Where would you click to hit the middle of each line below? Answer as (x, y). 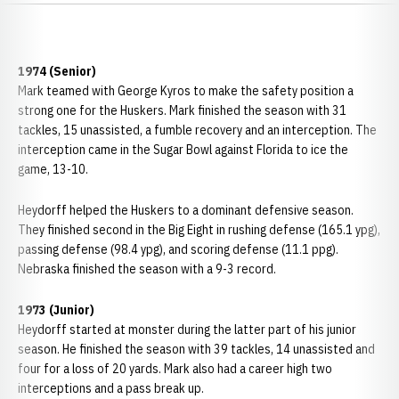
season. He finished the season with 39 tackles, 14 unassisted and (196, 349)
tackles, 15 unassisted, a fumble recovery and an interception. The (197, 130)
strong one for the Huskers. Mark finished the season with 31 (182, 110)
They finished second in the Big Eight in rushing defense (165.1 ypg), (199, 230)
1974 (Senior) (57, 71)
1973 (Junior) (56, 310)
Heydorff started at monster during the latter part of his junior (187, 330)
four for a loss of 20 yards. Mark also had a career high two (175, 369)
